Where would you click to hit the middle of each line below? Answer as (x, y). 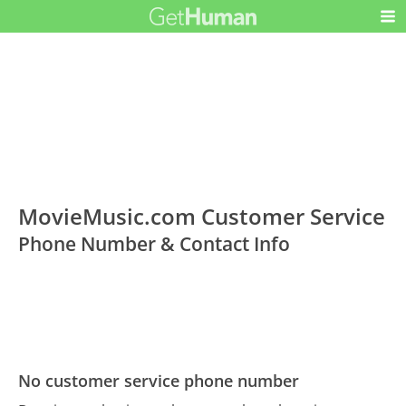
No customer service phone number (159, 381)
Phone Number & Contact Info (155, 244)
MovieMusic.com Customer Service (202, 217)
